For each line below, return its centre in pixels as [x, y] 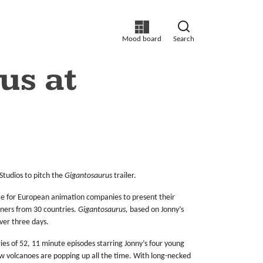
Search [184, 39]
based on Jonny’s [156, 210]
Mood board [142, 39]
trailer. [124, 176]
